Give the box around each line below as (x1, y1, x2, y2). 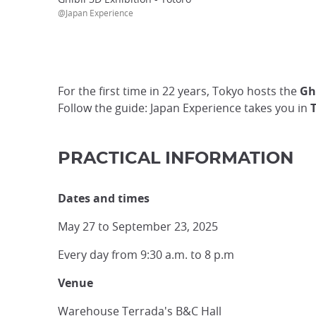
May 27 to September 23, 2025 (58, 219, 218, 234)
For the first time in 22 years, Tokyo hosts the (58, 83, 300, 99)
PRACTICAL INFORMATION (58, 150, 293, 167)
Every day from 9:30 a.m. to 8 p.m (58, 247, 234, 262)
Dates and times (58, 190, 150, 206)
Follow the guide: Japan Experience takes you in (58, 100, 310, 116)
